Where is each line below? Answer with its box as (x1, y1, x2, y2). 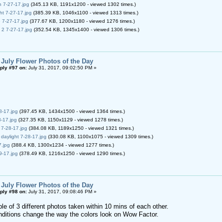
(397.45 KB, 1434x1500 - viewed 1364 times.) (17, 108, 125, 114)
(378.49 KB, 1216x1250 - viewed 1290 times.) (17, 150, 125, 156)
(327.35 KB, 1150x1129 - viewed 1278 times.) (16, 116, 123, 122)
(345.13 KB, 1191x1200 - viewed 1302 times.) (29, 1, 136, 7)
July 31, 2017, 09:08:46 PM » (26, 188, 97, 194)
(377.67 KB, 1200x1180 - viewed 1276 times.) (28, 18, 135, 24)
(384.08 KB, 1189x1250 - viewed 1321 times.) (27, 125, 134, 131)
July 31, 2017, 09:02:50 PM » (26, 64, 97, 70)
